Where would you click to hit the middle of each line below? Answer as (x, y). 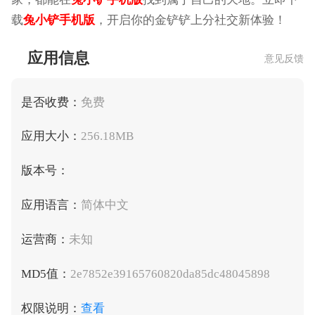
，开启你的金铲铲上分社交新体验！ (190, 20)
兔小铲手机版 (59, 20)
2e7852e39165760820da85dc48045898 (170, 274)
